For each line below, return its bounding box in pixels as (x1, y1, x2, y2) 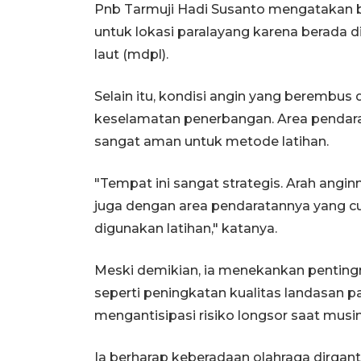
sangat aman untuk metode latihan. (94, 134, 329, 149)
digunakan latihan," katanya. (94, 221, 277, 236)
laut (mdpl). (94, 47, 168, 62)
